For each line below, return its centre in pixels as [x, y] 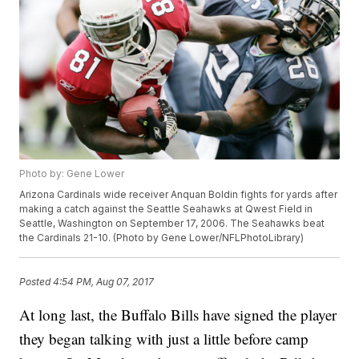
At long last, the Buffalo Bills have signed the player [178, 315]
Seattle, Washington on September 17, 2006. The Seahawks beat [172, 224]
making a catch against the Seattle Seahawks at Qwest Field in [166, 209]
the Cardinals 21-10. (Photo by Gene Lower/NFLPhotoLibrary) [162, 238]
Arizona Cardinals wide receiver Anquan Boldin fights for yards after [179, 195]
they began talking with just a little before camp [164, 339]
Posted [36, 281]
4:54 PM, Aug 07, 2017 [104, 281]
